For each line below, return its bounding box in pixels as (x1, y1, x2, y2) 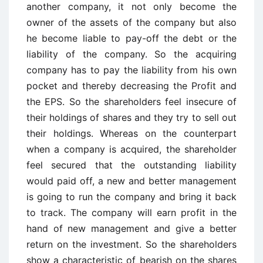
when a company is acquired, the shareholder (26, 143, 237, 155)
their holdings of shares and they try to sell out (26, 111, 237, 123)
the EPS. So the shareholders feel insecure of (26, 95, 237, 107)
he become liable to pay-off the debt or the (26, 32, 237, 44)
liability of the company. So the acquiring (26, 48, 237, 60)
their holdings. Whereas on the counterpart (26, 127, 237, 139)
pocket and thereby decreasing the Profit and (26, 79, 237, 92)
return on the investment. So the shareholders (26, 238, 237, 250)
